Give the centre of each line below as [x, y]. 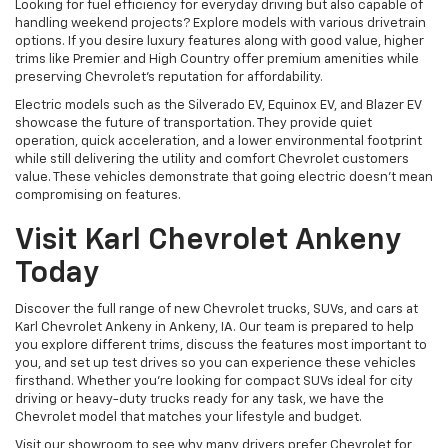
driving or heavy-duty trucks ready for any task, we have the [199, 400]
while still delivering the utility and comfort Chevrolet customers [212, 160]
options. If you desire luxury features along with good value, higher [219, 42]
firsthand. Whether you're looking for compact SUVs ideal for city [214, 382]
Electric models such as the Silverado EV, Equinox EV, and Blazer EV [218, 106]
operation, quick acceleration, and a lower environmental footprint [218, 142]
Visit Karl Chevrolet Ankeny [208, 241]
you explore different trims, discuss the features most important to [221, 346]
